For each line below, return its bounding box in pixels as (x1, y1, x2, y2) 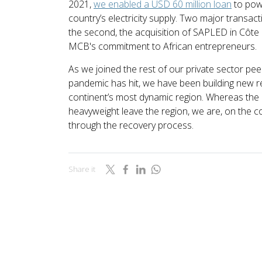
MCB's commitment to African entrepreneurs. (68, 39, 257, 53)
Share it (68, 164, 95, 175)
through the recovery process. (68, 118, 194, 132)
